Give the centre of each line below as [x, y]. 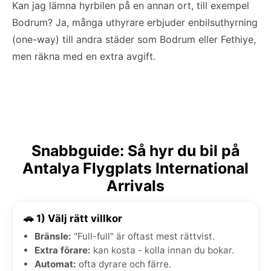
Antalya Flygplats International [135, 168]
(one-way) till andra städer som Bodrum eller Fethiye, [134, 39]
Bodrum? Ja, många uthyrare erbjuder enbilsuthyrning [135, 22]
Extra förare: [63, 250]
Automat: [55, 264]
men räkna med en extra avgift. [84, 56]
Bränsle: [53, 236]
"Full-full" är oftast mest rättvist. [143, 236]
